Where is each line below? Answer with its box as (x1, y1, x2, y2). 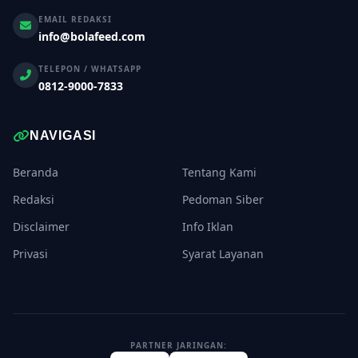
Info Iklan (182, 219, 233, 235)
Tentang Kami (182, 165, 257, 181)
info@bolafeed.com (38, 29, 145, 45)
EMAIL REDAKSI (38, 14, 112, 26)
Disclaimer (13, 219, 70, 235)
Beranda (13, 165, 58, 181)
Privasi (13, 246, 48, 262)
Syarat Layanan (182, 246, 264, 262)
